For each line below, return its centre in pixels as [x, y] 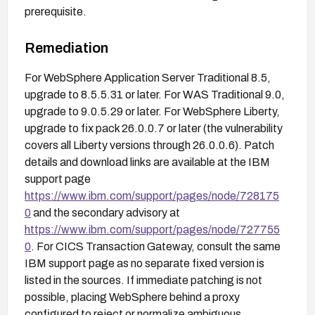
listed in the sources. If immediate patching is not [143, 280]
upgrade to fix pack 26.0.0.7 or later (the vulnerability [154, 128]
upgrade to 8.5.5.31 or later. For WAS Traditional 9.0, [155, 94]
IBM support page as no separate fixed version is [144, 263]
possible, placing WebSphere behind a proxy [132, 297]
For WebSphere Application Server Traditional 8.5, [148, 77]
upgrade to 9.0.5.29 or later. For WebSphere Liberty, [152, 111]
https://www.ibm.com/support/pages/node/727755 [152, 229]
